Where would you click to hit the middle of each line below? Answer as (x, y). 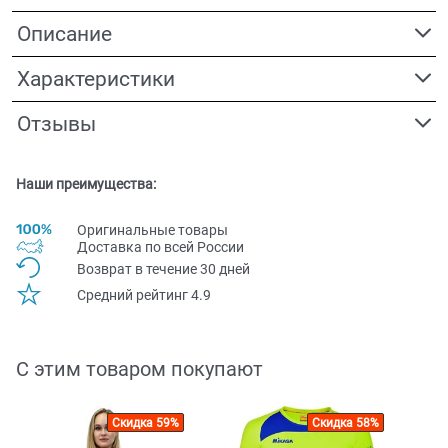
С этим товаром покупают (139, 369)
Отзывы (56, 123)
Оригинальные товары (152, 229)
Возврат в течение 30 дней (163, 268)
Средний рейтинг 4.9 (144, 295)
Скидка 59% (146, 423)
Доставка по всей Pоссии (160, 247)
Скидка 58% (346, 423)
